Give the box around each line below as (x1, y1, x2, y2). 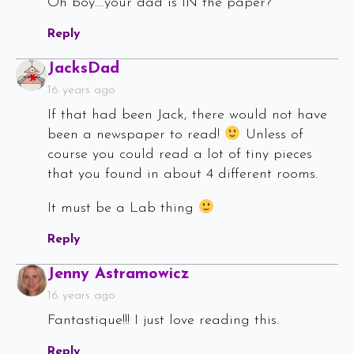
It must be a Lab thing (47, 201, 198, 217)
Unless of (240, 127, 303, 143)
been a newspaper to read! (47, 127, 224, 143)
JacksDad (47, 61, 119, 77)
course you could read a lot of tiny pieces (47, 147, 312, 163)
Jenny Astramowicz (47, 266, 190, 283)
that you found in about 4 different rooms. (47, 167, 318, 183)
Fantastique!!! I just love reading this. (47, 313, 279, 329)
